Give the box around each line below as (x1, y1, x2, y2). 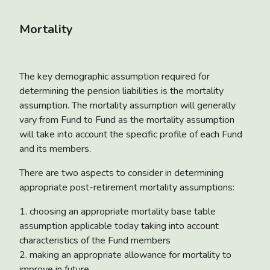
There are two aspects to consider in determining (19, 166, 224, 180)
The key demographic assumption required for (19, 69, 210, 83)
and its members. (19, 142, 91, 155)
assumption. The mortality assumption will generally (19, 98, 236, 112)
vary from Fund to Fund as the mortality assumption (19, 113, 234, 127)
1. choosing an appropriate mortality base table (19, 204, 216, 218)
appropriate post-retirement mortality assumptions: (19, 180, 234, 194)
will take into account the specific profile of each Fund (19, 127, 242, 141)
